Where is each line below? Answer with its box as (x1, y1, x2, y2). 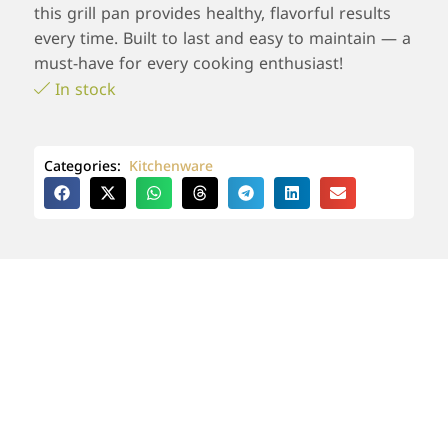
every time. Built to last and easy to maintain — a (34, 23, 411, 55)
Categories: (44, 153, 121, 181)
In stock (55, 74, 116, 106)
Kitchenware (129, 153, 213, 181)
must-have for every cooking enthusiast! (34, 48, 348, 80)
